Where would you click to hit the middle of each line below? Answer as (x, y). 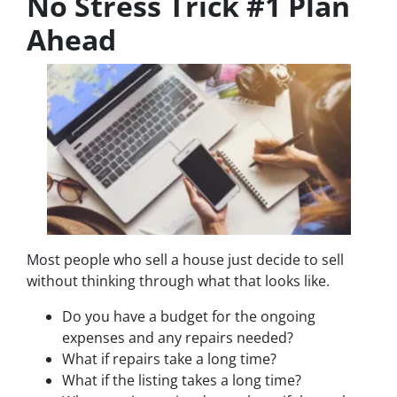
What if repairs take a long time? (169, 359)
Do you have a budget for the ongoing (189, 317)
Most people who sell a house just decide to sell (185, 260)
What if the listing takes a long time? (182, 381)
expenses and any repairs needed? (178, 338)
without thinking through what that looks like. (178, 281)
